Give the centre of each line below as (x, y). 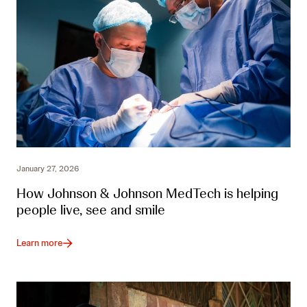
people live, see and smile (91, 210)
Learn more (39, 243)
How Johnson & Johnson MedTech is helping (147, 194)
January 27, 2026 (48, 169)
